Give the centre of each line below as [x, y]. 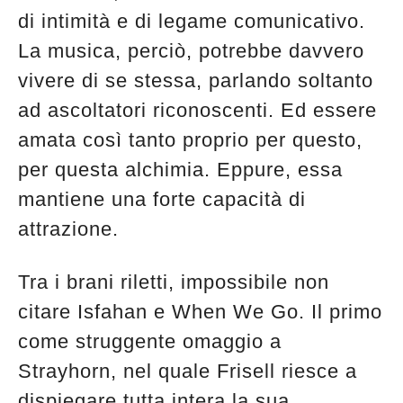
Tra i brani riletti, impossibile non [174, 282]
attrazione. [68, 228]
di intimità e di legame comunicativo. [192, 21]
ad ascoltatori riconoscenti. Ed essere [197, 110]
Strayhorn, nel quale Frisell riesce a [188, 371]
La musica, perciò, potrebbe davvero [191, 50]
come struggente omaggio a [150, 341]
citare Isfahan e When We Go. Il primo [200, 311]
